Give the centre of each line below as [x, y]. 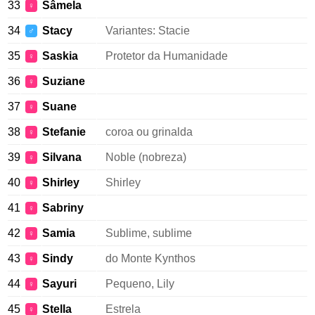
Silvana [62, 157]
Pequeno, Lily [140, 284]
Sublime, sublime [149, 233]
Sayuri [59, 284]
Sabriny [63, 208]
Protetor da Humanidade [167, 56]
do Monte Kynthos [150, 258]
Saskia [60, 56]
